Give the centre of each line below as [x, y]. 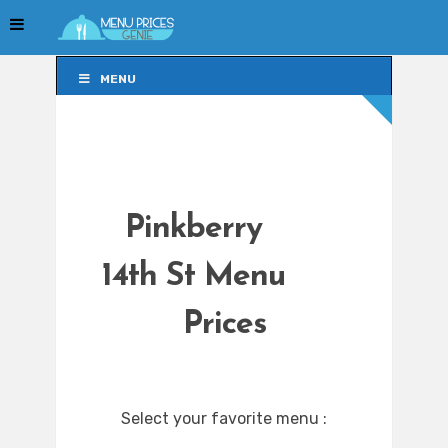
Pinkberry [193, 229]
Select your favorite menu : [224, 419]
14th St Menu [193, 277]
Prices [224, 325]
